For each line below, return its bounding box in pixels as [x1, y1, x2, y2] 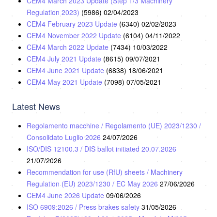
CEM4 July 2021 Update [27, 53, 103, 63]
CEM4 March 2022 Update [27, 42, 110, 52]
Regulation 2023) [27, 7, 81, 17]
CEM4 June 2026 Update [27, 190, 106, 200]
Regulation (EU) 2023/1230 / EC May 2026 [27, 178, 160, 188]
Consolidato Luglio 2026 [27, 132, 103, 142]
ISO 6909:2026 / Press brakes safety [27, 201, 141, 212]
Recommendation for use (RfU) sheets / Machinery [27, 167, 183, 177]
